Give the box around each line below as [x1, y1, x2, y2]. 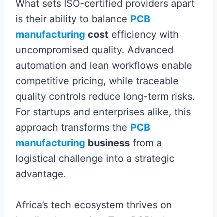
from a [130, 137, 162, 149]
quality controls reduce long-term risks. [15, 91, 195, 103]
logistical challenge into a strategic [15, 153, 174, 165]
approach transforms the [15, 122, 130, 134]
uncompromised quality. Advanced [15, 44, 173, 56]
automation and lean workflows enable [15, 60, 192, 72]
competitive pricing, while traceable [15, 75, 179, 87]
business [85, 137, 130, 149]
